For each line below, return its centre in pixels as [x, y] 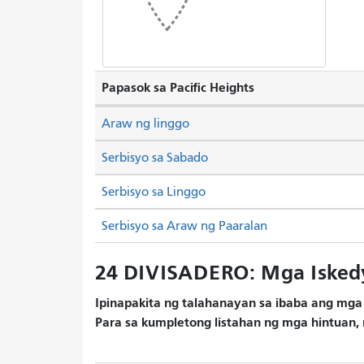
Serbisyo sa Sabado [155, 157]
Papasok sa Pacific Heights [178, 87]
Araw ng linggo [145, 123]
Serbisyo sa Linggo [154, 191]
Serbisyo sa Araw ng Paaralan [184, 225]
